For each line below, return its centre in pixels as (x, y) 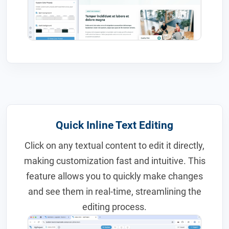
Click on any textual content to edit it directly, (114, 145)
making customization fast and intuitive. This (114, 161)
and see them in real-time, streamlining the (114, 191)
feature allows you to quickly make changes (114, 176)
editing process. (114, 207)
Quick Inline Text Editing (114, 125)
